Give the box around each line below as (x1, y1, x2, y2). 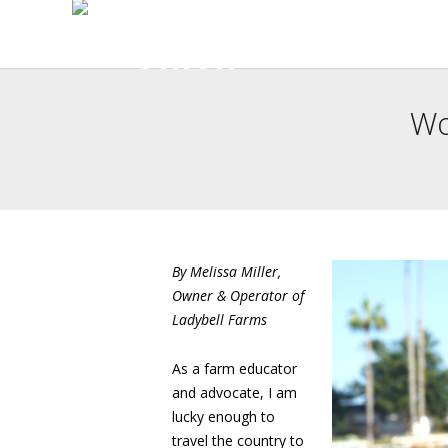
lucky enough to (172, 407, 275, 426)
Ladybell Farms (172, 310, 267, 329)
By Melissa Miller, (172, 262, 281, 281)
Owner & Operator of (172, 286, 304, 305)
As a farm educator (172, 359, 297, 378)
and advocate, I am (172, 383, 297, 402)
